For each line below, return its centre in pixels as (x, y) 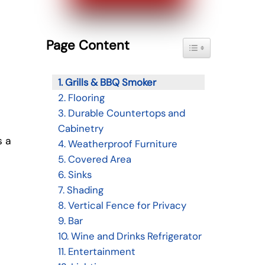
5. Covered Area (94, 159)
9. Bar (70, 221)
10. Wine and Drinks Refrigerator (130, 236)
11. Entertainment (96, 252)
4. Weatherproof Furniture (117, 144)
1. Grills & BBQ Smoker (107, 83)
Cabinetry (80, 129)
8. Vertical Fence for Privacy (122, 206)
